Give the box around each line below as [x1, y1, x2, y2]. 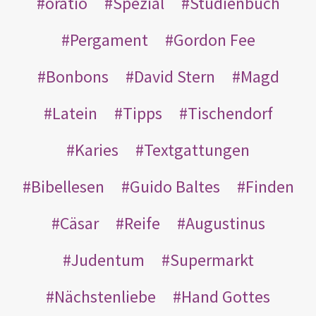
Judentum [71, 248, 145, 271]
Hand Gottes [181, 285, 270, 308]
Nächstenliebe [54, 285, 156, 308]
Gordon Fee [173, 28, 255, 51]
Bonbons [45, 65, 109, 87]
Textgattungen [144, 138, 250, 161]
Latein [51, 102, 97, 124]
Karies [75, 138, 119, 161]
